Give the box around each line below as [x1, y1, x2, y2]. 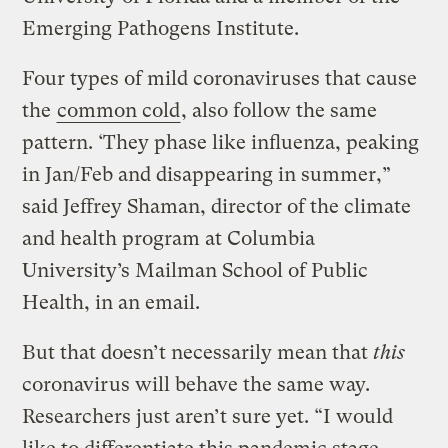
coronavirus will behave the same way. [22, 373, 371, 397]
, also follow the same [181, 99, 378, 123]
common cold [57, 99, 181, 123]
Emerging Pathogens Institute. [22, 17, 300, 41]
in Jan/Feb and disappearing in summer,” [22, 163, 392, 187]
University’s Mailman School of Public [22, 259, 369, 283]
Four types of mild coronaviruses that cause [22, 67, 418, 91]
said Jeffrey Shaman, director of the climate [22, 195, 412, 219]
